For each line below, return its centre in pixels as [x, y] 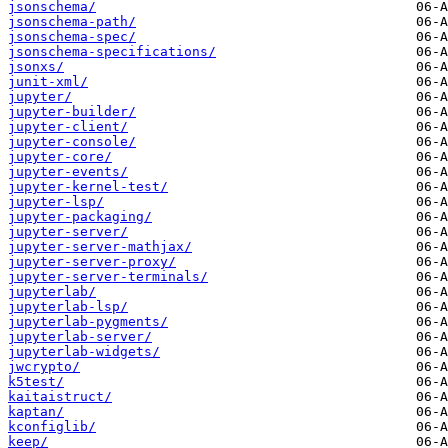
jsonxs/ [36, 67]
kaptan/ [36, 412]
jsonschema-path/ [72, 22]
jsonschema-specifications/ [112, 52]
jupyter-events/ [68, 172]
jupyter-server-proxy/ [92, 262]
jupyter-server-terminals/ [108, 277]
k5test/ [36, 382]
